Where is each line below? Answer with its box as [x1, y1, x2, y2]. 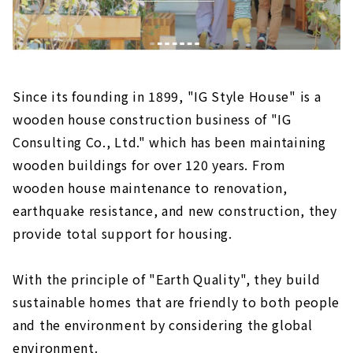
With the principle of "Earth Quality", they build [13, 269, 321, 289]
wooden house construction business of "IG [13, 110, 292, 129]
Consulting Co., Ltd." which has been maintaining [13, 132, 326, 152]
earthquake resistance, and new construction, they [13, 201, 337, 221]
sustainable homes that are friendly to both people [13, 292, 340, 312]
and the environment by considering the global [13, 315, 313, 335]
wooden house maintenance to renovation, [13, 178, 288, 198]
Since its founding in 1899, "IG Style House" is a [13, 87, 321, 106]
